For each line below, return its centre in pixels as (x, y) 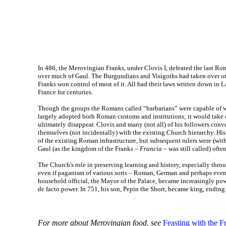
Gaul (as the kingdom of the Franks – (89, 149)
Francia (151, 149)
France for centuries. (65, 92)
